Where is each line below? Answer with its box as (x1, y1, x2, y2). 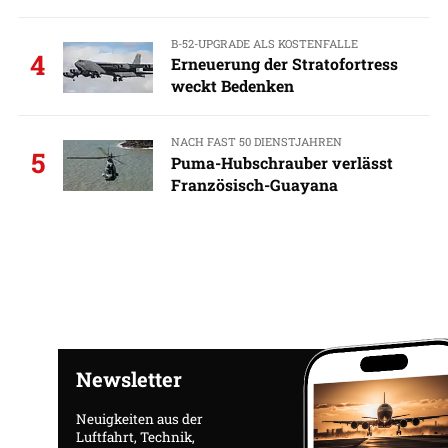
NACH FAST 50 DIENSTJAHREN (170, 134, 342, 150)
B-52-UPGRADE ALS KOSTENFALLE (170, 36, 358, 51)
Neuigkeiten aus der (75, 409, 203, 428)
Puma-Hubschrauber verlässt (170, 151, 393, 173)
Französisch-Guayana (170, 173, 338, 195)
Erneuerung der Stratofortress (170, 53, 398, 75)
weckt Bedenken (170, 75, 294, 97)
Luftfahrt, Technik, (75, 427, 195, 446)
